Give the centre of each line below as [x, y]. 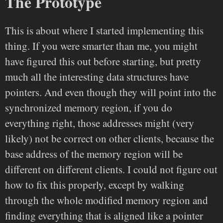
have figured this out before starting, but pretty [103, 61]
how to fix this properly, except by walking [95, 185]
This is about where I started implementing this [104, 31]
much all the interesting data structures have [97, 77]
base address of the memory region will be [94, 154]
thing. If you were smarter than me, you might [101, 46]
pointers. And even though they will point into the [111, 92]
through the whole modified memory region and [107, 200]
